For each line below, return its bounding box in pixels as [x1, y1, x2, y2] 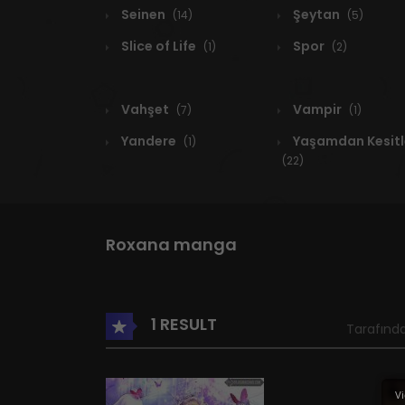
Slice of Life [118, 37, 199, 56]
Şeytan [290, 5, 343, 24]
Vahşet [118, 100, 172, 119]
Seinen [118, 5, 168, 24]
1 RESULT [147, 313, 217, 336]
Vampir [290, 100, 344, 119]
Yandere [118, 132, 179, 151]
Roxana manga [106, 233, 237, 257]
